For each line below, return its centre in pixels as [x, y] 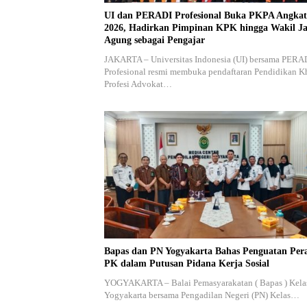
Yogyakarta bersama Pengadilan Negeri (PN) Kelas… [202, 295]
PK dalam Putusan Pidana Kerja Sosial [187, 263]
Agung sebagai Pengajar [155, 40]
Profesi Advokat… [138, 84]
